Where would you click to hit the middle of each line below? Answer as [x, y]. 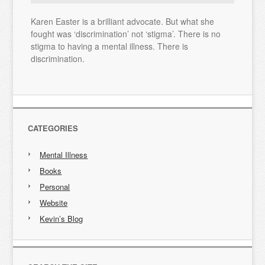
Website [54, 203]
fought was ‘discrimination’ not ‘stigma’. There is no [126, 34]
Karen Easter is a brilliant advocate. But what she [123, 21]
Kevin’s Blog [62, 219]
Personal [55, 187]
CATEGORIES [53, 128]
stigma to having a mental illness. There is [110, 46]
